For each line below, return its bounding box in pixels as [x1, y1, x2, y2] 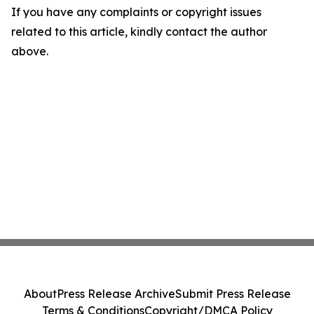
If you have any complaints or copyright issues [11, 5, 261, 20]
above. [11, 44, 48, 59]
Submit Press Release [175, 287, 291, 301]
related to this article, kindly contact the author [11, 25, 267, 39]
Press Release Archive [56, 287, 175, 301]
